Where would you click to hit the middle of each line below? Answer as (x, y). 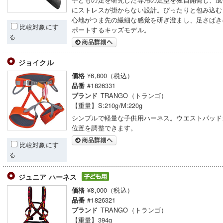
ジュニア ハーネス (49, 177)
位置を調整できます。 (105, 128)
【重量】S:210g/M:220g (107, 105)
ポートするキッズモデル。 (111, 30)
